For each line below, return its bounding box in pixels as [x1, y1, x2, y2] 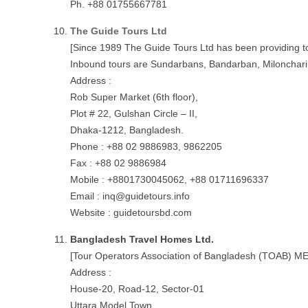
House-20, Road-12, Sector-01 [70, 283, 204, 294]
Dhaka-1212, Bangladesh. [70, 124, 184, 135]
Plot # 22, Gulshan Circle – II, [70, 108, 197, 119]
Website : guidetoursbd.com [70, 207, 192, 218]
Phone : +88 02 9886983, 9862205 [70, 141, 222, 152]
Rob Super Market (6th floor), [70, 91, 198, 102]
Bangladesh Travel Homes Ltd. [70, 234, 214, 245]
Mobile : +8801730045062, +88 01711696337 [70, 174, 269, 185]
